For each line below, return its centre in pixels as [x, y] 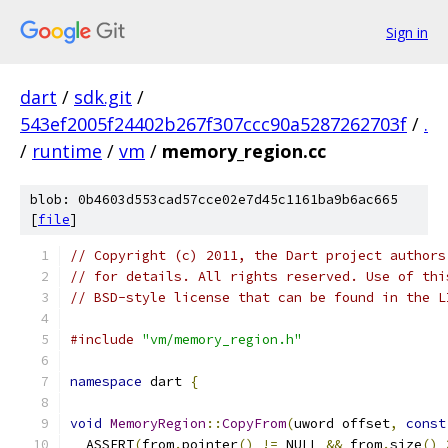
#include [102, 339]
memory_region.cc [244, 151]
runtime [67, 151]
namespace [106, 381]
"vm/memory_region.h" [222, 339]
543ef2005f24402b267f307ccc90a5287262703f [213, 124]
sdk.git [103, 97]
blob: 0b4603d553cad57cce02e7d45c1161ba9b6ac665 [214, 199]
